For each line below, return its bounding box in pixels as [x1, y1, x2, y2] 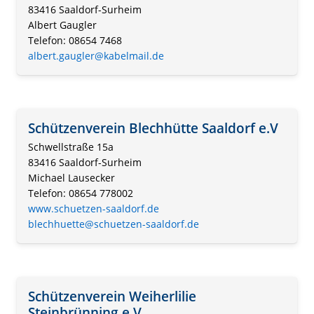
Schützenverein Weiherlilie [28, 287, 196, 306]
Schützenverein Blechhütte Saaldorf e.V [28, 118, 278, 138]
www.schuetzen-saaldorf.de [28, 202, 159, 216]
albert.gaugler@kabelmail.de [28, 49, 164, 63]
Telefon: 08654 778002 [28, 186, 133, 200]
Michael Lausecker [28, 171, 115, 185]
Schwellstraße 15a [28, 140, 114, 154]
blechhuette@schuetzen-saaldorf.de [28, 217, 199, 231]
